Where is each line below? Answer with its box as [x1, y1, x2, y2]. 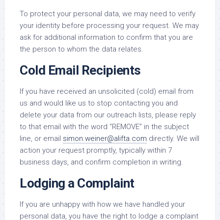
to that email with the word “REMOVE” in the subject [20, 122, 189, 131]
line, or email [20, 134, 63, 143]
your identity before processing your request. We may [20, 21, 199, 30]
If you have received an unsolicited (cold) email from [20, 87, 193, 96]
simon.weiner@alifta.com [63, 134, 147, 143]
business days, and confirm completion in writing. [20, 158, 183, 166]
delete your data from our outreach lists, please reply [20, 110, 196, 119]
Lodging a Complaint [20, 176, 135, 191]
